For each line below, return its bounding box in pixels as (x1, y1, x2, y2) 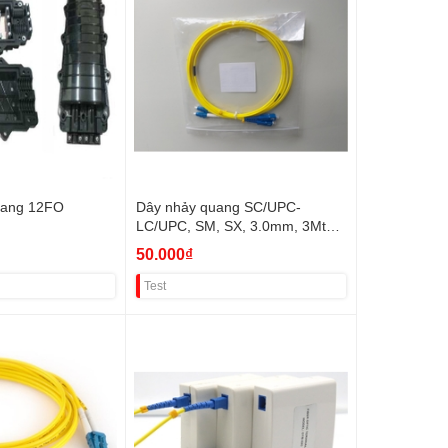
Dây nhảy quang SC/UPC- (135, 197, 301, 215)
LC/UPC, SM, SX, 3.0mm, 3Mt (135, 216, 326, 234)
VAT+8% (135, 235, 189, 253)
